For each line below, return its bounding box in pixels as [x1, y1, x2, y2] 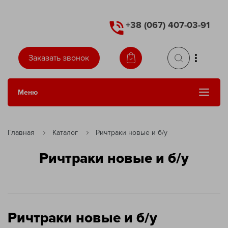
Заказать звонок [28, 52, 90, 63]
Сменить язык [108, 99, 161, 109]
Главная [8, 128, 35, 137]
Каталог [52, 128, 78, 137]
